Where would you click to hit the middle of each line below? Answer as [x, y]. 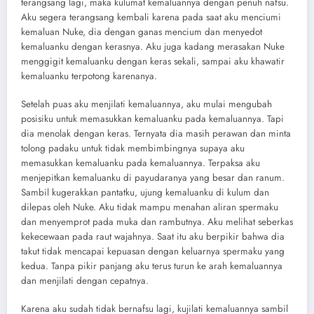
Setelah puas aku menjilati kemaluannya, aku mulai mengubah [146, 104]
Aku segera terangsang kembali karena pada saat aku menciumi [151, 17]
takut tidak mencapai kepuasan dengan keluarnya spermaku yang [153, 251]
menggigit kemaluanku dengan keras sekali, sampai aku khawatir [153, 61]
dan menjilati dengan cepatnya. [85, 280]
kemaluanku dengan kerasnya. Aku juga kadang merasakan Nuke [153, 46]
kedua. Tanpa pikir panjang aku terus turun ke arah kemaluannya [152, 266]
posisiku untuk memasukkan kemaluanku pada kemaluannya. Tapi [152, 118]
